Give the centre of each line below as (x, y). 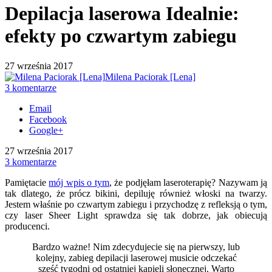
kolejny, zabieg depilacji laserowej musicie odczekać (136, 257)
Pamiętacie (27, 182)
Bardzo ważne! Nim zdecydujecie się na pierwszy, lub (136, 246)
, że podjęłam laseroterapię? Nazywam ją (188, 182)
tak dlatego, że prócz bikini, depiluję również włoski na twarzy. (136, 193)
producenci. (27, 226)
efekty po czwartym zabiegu (121, 36)
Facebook (48, 119)
